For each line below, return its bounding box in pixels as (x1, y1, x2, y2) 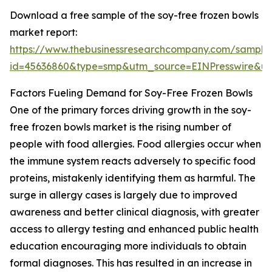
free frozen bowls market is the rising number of (10, 121, 231, 134)
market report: (10, 26, 77, 39)
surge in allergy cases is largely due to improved (10, 189, 237, 202)
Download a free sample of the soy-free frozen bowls (10, 9, 259, 22)
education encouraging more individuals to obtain (10, 240, 246, 253)
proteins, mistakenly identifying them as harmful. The (10, 172, 256, 185)
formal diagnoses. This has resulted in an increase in (10, 257, 252, 270)
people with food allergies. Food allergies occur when (10, 138, 261, 151)
